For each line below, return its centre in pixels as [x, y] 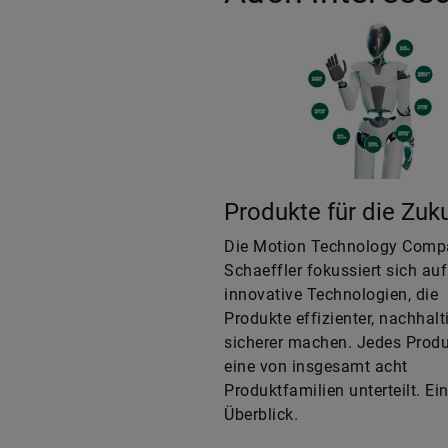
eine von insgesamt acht [316, 367]
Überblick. [261, 415]
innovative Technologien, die [331, 295]
